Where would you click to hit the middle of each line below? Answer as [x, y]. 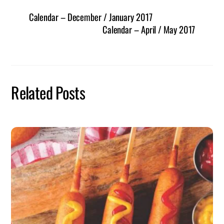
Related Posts [48, 92]
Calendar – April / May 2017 [149, 29]
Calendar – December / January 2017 [90, 16]
